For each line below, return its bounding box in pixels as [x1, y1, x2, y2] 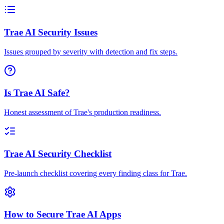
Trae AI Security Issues [4, 27, 97, 38]
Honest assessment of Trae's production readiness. [4, 108, 161, 117]
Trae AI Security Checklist [4, 148, 111, 159]
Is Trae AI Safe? [4, 87, 70, 98]
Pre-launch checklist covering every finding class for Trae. [4, 168, 187, 177]
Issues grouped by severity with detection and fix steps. [4, 47, 177, 56]
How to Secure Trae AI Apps [4, 209, 121, 220]
